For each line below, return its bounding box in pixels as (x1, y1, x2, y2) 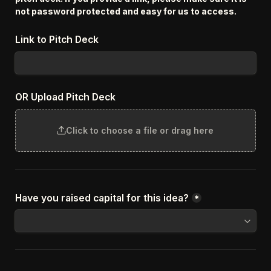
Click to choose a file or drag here (65, 125, 214, 135)
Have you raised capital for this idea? (15, 192, 189, 204)
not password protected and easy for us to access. (15, 5, 237, 16)
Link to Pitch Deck (15, 34, 99, 45)
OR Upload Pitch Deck (15, 91, 116, 103)
